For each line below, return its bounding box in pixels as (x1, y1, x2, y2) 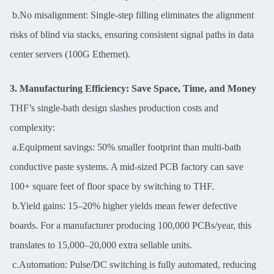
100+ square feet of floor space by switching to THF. (10, 180, 214, 191)
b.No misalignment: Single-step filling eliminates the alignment (10, 9, 254, 20)
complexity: (10, 122, 55, 133)
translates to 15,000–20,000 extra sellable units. (10, 239, 192, 250)
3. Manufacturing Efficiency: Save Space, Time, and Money (10, 83, 256, 94)
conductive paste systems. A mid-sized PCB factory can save (10, 161, 243, 172)
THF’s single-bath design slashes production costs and (10, 102, 218, 113)
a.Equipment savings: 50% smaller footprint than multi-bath (10, 141, 241, 152)
